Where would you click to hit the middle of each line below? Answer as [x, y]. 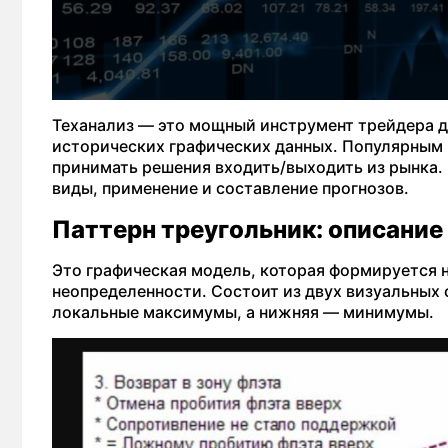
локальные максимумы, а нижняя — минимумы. [243, 312]
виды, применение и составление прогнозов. [230, 188]
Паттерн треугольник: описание [247, 229]
